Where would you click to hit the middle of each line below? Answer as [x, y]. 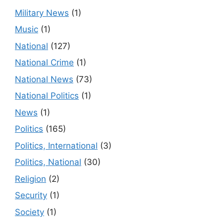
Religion [30, 179]
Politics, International [56, 145]
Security [31, 195]
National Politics [47, 96]
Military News [42, 13]
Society [29, 212]
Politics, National [48, 162]
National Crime [44, 63]
